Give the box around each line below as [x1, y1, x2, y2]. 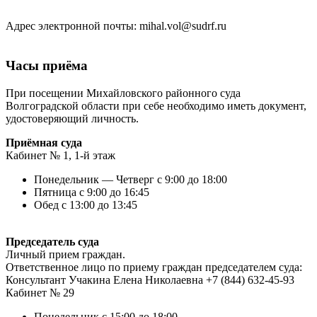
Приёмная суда [6, 137, 82, 149]
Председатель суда [6, 236, 99, 248]
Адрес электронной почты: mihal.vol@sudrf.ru [6, 19, 226, 32]
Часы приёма [6, 58, 88, 74]
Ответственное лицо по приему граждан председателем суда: [6, 261, 302, 274]
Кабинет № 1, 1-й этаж [6, 149, 115, 162]
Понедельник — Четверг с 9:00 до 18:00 [34, 173, 227, 186]
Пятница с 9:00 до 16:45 [34, 186, 149, 199]
